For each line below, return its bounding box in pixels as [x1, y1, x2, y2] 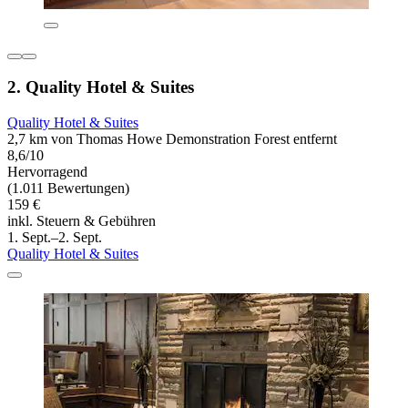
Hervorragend [7, 163, 87, 179]
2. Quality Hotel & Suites [7, 76, 194, 97]
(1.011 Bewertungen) [7, 179, 129, 196]
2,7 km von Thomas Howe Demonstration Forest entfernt [7, 130, 337, 147]
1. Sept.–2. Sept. [7, 229, 102, 245]
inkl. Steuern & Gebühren [7, 212, 156, 229]
